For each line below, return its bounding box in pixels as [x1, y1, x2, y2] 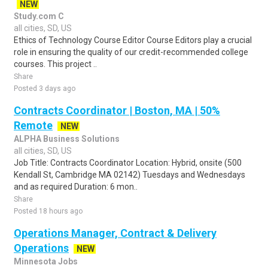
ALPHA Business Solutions [14, 134, 120, 144]
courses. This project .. [14, 59, 97, 69]
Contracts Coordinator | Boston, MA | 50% [14, 104, 220, 117]
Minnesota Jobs [14, 257, 78, 266]
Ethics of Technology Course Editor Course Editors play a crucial [14, 35, 252, 45]
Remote [14, 119, 53, 132]
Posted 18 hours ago [14, 207, 83, 215]
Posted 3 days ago [14, 84, 75, 93]
